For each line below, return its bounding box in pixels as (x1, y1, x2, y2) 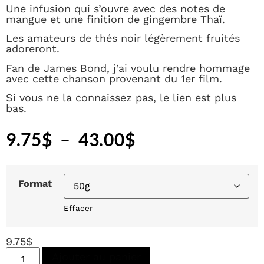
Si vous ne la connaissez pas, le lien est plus (6, 91, 236, 104)
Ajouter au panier (52, 250, 141, 263)
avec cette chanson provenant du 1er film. (6, 72, 222, 85)
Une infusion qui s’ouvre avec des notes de (6, 2, 225, 15)
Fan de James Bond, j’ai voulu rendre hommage (6, 61, 250, 74)
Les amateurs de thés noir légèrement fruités (6, 32, 240, 45)
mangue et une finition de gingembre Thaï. (6, 12, 225, 25)
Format (18, 177, 52, 189)
